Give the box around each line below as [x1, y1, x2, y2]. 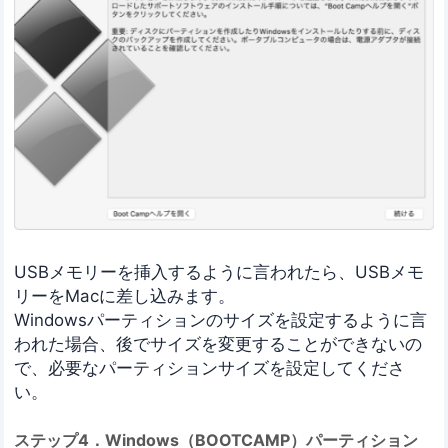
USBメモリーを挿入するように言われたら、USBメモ [14, 261, 425, 282]
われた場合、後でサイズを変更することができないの [14, 333, 423, 354]
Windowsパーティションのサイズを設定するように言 [14, 309, 428, 330]
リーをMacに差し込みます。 [14, 285, 236, 306]
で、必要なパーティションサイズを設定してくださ [14, 357, 406, 378]
